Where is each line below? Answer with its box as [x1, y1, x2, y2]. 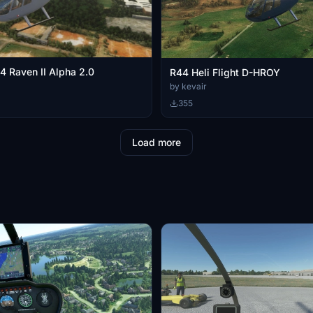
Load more [132, 136, 181, 148]
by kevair [170, 80, 207, 92]
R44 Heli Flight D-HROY [170, 66, 280, 78]
